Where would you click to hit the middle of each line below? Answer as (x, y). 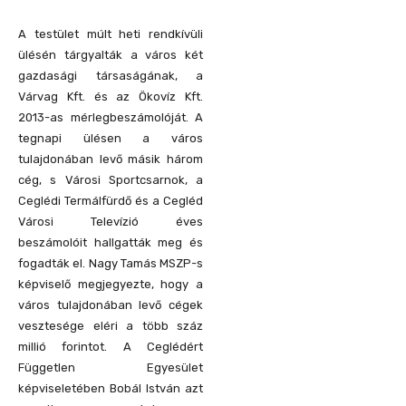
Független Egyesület (111, 367)
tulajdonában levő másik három (111, 159)
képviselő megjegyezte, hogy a (111, 284)
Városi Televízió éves (111, 221)
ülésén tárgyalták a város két (111, 54)
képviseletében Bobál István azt (111, 388)
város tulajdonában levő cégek (111, 304)
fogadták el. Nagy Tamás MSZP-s (111, 263)
